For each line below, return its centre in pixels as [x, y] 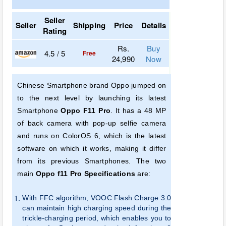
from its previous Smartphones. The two [92, 161]
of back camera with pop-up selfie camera [92, 123]
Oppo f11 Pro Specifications [86, 173]
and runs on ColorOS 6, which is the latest [92, 135]
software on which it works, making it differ [92, 148]
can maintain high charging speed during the [97, 208]
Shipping [89, 25]
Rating [55, 31]
